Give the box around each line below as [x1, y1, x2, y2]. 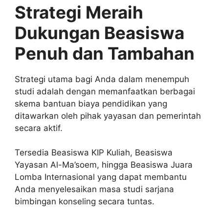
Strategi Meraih [15, 1, 143, 22]
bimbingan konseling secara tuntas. [15, 197, 154, 207]
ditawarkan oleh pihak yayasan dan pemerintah [15, 110, 201, 121]
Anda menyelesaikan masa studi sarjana [15, 184, 174, 195]
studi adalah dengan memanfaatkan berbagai [15, 86, 195, 96]
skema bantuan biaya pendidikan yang [15, 98, 167, 109]
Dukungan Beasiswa [15, 22, 184, 43]
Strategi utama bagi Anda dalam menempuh [15, 74, 189, 84]
